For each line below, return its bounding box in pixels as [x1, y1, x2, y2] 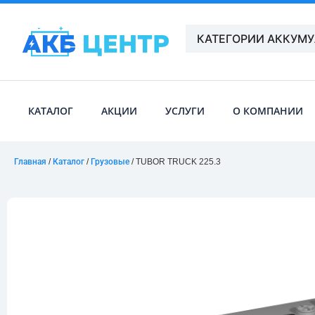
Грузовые [91, 157, 129, 167]
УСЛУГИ [165, 105, 205, 117]
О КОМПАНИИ [233, 105, 303, 117]
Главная [14, 157, 46, 167]
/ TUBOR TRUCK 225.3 [129, 157, 221, 167]
